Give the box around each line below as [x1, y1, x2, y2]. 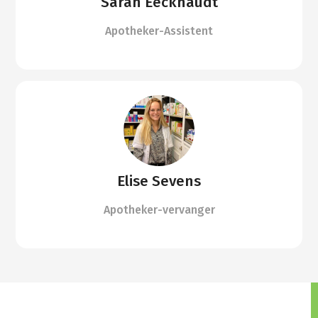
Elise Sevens [117, 172, 201, 191]
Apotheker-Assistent [105, 24, 213, 38]
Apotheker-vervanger [103, 203, 215, 217]
